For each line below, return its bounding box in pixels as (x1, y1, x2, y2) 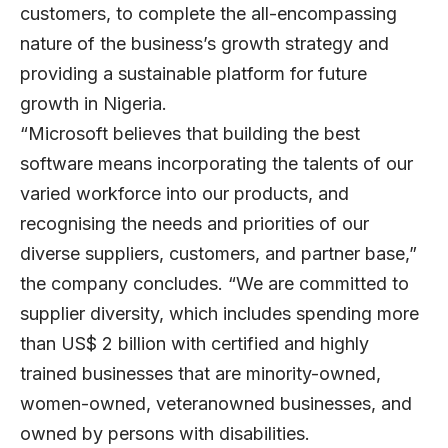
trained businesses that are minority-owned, (20, 363, 381, 385)
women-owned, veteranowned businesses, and (20, 393, 412, 415)
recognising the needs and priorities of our (20, 213, 369, 235)
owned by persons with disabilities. (20, 423, 310, 445)
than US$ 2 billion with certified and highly (20, 333, 369, 355)
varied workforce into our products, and (20, 183, 349, 205)
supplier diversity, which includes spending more (20, 303, 419, 325)
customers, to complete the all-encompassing (20, 3, 397, 25)
